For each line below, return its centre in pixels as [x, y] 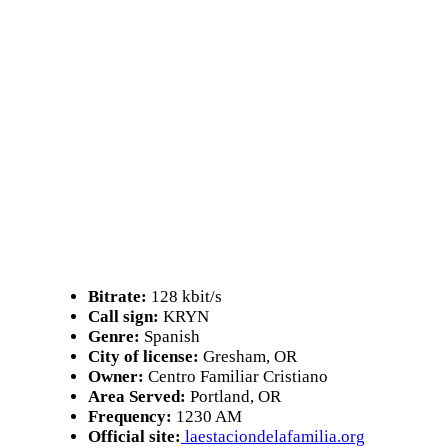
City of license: [143, 356]
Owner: [116, 376]
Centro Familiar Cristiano [236, 376]
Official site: [134, 436]
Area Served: [137, 396]
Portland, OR [233, 396]
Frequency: [130, 416]
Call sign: [123, 316]
